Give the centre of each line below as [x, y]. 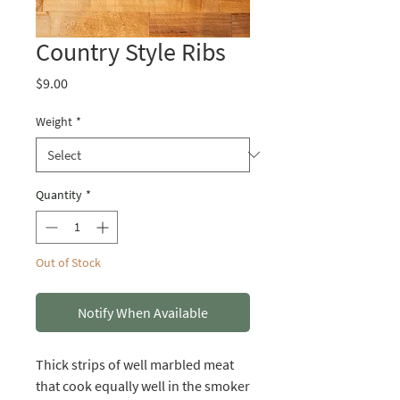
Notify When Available [143, 312]
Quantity [59, 194]
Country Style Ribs [131, 51]
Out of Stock [68, 262]
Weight [54, 121]
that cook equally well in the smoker [143, 385]
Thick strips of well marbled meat [135, 364]
